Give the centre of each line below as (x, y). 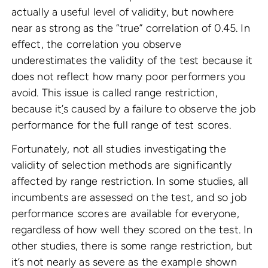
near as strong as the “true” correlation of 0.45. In (130, 28)
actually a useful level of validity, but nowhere (123, 12)
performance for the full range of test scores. (121, 125)
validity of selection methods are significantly (121, 165)
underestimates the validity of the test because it (132, 60)
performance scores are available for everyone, (125, 214)
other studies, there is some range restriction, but (132, 246)
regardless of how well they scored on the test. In (132, 230)
